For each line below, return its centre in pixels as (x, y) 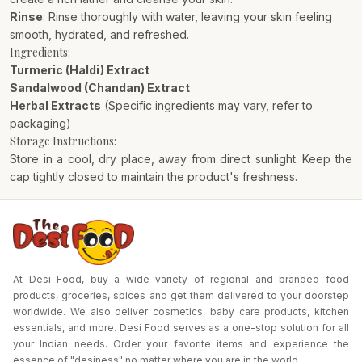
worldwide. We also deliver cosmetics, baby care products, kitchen (181, 312)
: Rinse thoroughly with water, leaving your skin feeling (187, 17)
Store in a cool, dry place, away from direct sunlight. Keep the (181, 159)
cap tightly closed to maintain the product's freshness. (154, 177)
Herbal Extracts (55, 105)
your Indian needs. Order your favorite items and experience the (181, 344)
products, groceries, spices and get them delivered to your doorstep (181, 296)
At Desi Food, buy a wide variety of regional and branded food (181, 280)
